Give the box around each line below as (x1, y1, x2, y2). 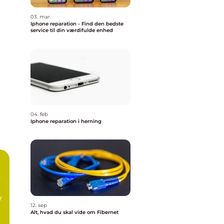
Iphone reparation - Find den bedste (30, 20, 123, 27)
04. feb (30, 111, 48, 117)
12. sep (30, 202, 47, 208)
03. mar (30, 13, 50, 20)
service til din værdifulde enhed (30, 27, 113, 33)
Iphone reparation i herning (30, 118, 101, 124)
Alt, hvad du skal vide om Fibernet (30, 209, 118, 215)
